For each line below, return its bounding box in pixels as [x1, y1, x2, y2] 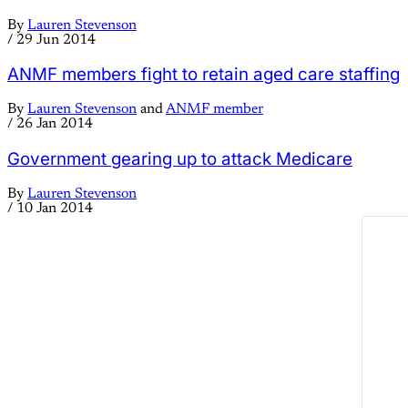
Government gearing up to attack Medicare [7, 148, 352, 169]
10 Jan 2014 [16, 200, 93, 216]
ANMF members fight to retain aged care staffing [7, 64, 400, 86]
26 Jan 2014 [16, 117, 93, 132]
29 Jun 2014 [16, 32, 96, 47]
